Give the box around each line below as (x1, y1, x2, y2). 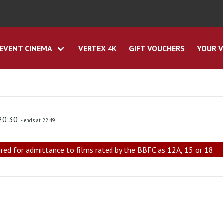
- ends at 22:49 (20, 117, 56, 124)
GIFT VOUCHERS (128, 43, 185, 54)
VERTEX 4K (78, 43, 117, 54)
